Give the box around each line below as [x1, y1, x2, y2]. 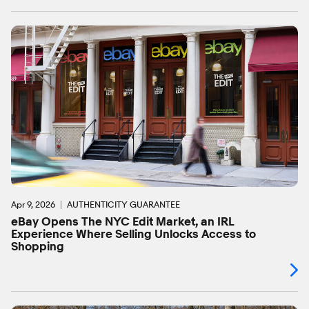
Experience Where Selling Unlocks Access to [11, 227, 256, 242]
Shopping [11, 239, 64, 255]
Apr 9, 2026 [11, 199, 55, 210]
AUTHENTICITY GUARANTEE [67, 199, 180, 210]
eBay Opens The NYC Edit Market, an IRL [11, 215, 235, 230]
